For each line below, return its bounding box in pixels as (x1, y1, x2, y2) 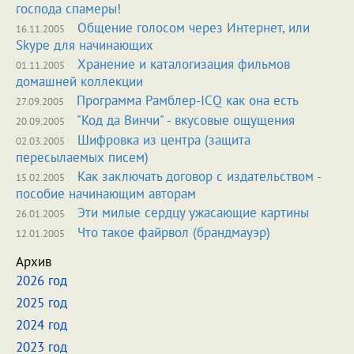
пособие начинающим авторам (16, 185, 196, 202)
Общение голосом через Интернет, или (77, 19, 310, 36)
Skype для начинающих (16, 36, 153, 54)
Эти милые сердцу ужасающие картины (77, 204, 309, 221)
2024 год (16, 316, 67, 333)
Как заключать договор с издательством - (77, 168, 321, 185)
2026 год (16, 272, 67, 289)
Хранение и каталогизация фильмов (77, 55, 290, 73)
